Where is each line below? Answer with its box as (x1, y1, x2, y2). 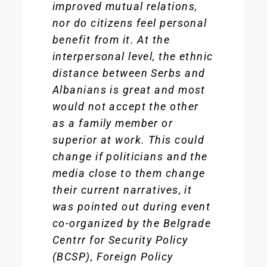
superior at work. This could (52, 133, 205, 146)
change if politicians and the (52, 150, 208, 163)
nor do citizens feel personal (52, 17, 207, 29)
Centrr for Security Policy (52, 234, 188, 246)
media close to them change (52, 167, 206, 179)
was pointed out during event (52, 200, 211, 213)
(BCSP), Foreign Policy (52, 250, 173, 263)
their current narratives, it (52, 184, 193, 196)
